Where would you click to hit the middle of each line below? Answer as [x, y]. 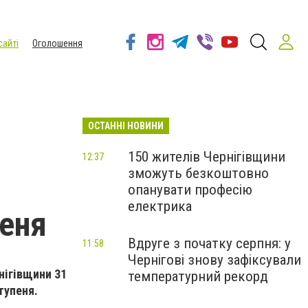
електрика [160, 206]
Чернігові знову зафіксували [214, 260]
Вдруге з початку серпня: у [209, 243]
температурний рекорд [198, 276]
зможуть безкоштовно [198, 173]
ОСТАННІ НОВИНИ [126, 126]
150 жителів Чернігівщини [207, 157]
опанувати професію [190, 190]
